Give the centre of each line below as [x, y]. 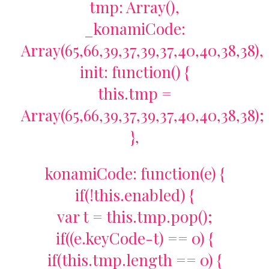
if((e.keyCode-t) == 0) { [134, 238]
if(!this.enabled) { [134, 195]
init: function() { [134, 72]
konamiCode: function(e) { [134, 174]
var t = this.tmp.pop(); [134, 217]
